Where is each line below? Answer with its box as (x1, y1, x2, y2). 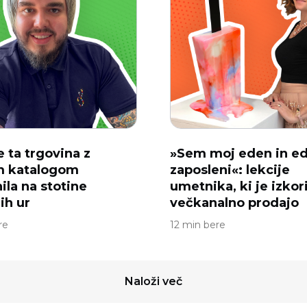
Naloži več (125, 275, 182, 288)
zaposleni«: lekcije (170, 162, 290, 177)
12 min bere (170, 219, 225, 231)
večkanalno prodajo (170, 195, 299, 210)
